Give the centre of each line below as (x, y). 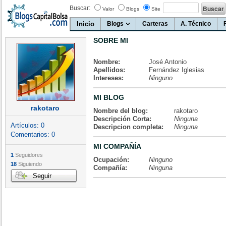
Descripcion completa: (128, 127)
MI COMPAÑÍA (117, 146)
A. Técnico (196, 24)
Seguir (42, 176)
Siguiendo (29, 164)
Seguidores (28, 155)
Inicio (86, 24)
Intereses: (108, 78)
